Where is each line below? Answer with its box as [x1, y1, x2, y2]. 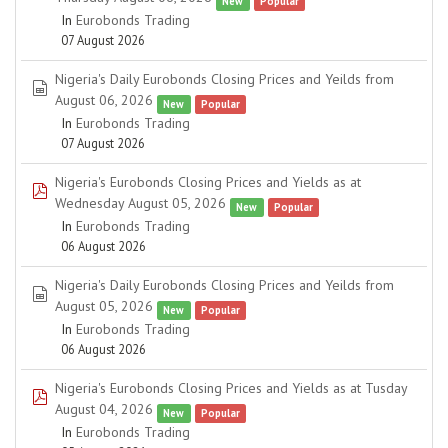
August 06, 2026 [55, 91, 153, 109]
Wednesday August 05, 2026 [55, 194, 226, 212]
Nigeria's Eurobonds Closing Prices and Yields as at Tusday [55, 379, 407, 397]
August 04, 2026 [55, 400, 153, 418]
